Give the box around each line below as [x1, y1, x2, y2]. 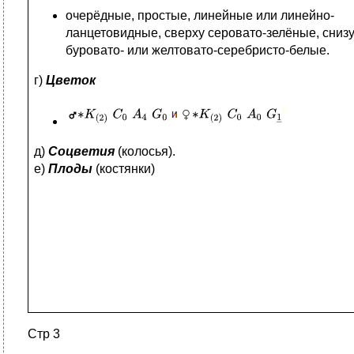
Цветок [46, 73, 96, 87]
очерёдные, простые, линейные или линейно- [66, 9, 334, 22]
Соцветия [48, 145, 115, 158]
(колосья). [115, 145, 175, 158]
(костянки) [92, 162, 155, 175]
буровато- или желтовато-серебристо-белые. [66, 43, 330, 57]
